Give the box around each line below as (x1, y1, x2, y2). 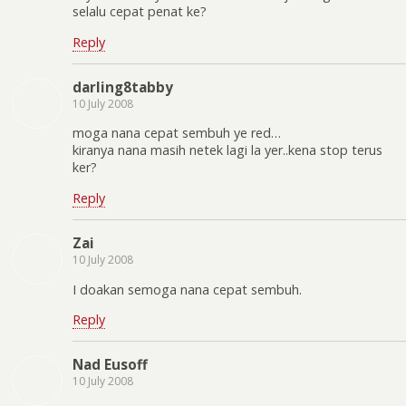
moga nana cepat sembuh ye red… (72, 124, 281, 142)
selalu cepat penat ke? (72, 3, 207, 21)
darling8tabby (72, 77, 173, 96)
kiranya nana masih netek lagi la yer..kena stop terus (72, 141, 382, 159)
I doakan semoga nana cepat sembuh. (72, 280, 302, 298)
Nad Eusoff (72, 355, 148, 374)
